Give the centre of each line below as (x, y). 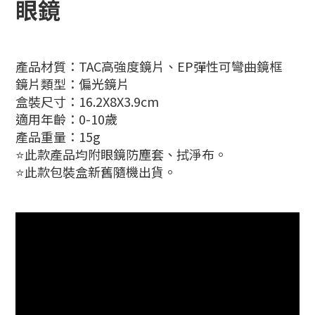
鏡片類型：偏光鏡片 (72, 84)
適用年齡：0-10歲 (66, 119)
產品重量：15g (58, 136)
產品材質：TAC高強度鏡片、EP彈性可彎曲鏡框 (149, 66)
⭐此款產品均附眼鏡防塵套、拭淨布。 (121, 154)
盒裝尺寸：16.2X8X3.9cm (87, 101)
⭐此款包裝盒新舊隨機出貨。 (96, 172)
